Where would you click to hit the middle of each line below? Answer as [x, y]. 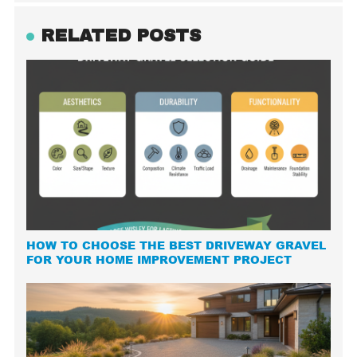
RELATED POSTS [121, 36]
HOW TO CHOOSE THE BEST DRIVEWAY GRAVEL [177, 246]
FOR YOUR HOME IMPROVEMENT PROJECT [159, 260]
